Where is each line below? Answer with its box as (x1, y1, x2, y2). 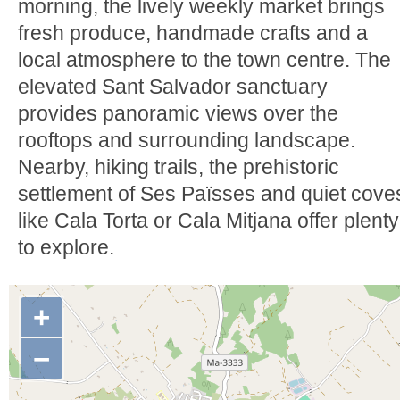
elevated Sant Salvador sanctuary (18, 75, 328, 98)
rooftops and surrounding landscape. (18, 129, 355, 152)
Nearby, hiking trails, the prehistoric (18, 155, 339, 179)
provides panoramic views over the (18, 102, 338, 125)
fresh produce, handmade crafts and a (18, 21, 368, 45)
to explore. (18, 236, 114, 259)
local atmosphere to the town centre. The (18, 48, 391, 71)
